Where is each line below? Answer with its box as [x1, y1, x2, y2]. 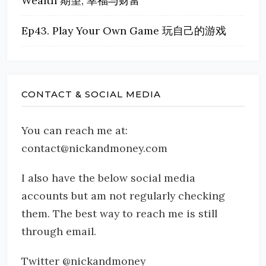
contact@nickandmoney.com [21, 141, 167, 155]
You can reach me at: [21, 123, 128, 137]
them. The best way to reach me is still [21, 207, 217, 220]
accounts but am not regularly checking [21, 189, 225, 202]
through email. [21, 224, 96, 238]
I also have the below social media [21, 171, 195, 185]
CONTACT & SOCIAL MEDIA [21, 88, 161, 100]
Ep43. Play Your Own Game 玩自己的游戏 [21, 24, 226, 37]
